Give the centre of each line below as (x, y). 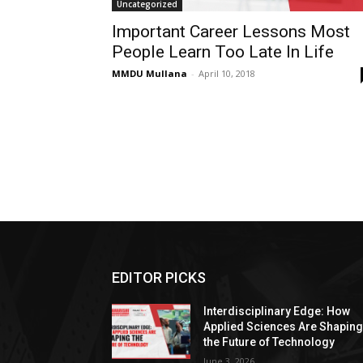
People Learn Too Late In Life (223, 52)
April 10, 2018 (227, 73)
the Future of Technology (269, 342)
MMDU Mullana (149, 73)
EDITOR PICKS (159, 278)
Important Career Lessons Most (231, 32)
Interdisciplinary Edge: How (277, 311)
